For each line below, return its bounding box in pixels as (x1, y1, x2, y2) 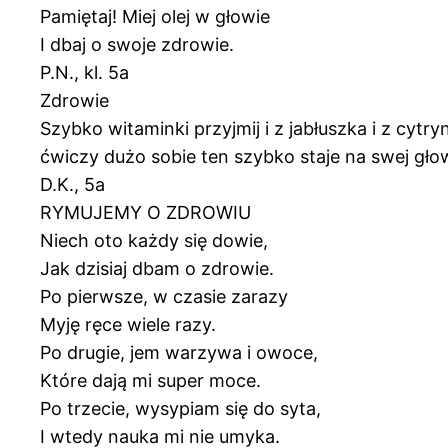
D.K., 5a (40, 173, 105, 195)
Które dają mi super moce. (40, 369, 261, 391)
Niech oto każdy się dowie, (40, 229, 268, 251)
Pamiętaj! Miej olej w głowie (40, 5, 270, 27)
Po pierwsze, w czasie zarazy (40, 285, 288, 307)
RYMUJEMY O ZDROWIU (40, 201, 251, 223)
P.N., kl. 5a (40, 61, 129, 83)
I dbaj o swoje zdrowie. (40, 33, 234, 55)
